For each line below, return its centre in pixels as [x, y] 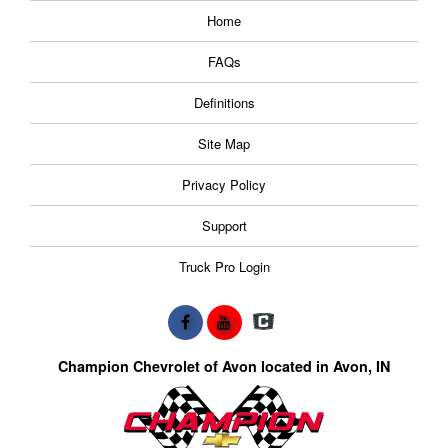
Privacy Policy [224, 184]
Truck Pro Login [224, 266]
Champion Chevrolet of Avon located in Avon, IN [224, 366]
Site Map [224, 143]
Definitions [224, 102]
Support [224, 225]
